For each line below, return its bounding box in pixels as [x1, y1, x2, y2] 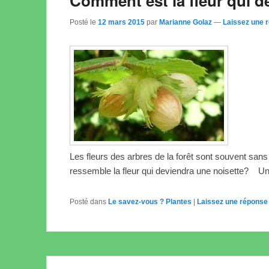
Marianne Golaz [159, 17, 212, 26]
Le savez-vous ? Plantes [108, 197, 192, 206]
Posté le [70, 17, 98, 26]
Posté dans [70, 197, 106, 206]
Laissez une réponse [197, 197, 268, 206]
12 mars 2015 [98, 17, 145, 26]
